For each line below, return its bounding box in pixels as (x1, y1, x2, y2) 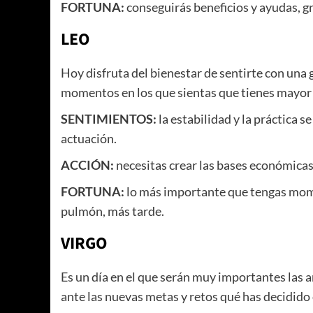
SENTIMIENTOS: (61, 111, 156, 127)
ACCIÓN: (61, 157, 114, 173)
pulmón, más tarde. (61, 203, 166, 219)
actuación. (61, 131, 117, 147)
